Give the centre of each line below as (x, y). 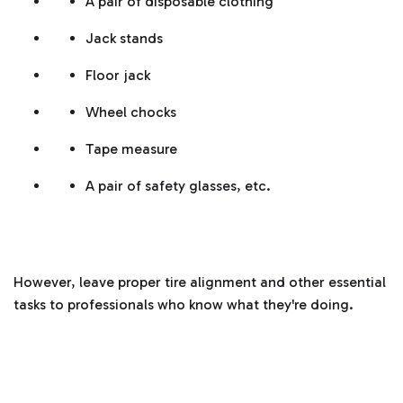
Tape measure (131, 149)
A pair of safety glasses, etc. (178, 186)
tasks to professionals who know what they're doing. (184, 305)
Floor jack (118, 76)
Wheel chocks (131, 112)
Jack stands (124, 39)
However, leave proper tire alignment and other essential (200, 282)
